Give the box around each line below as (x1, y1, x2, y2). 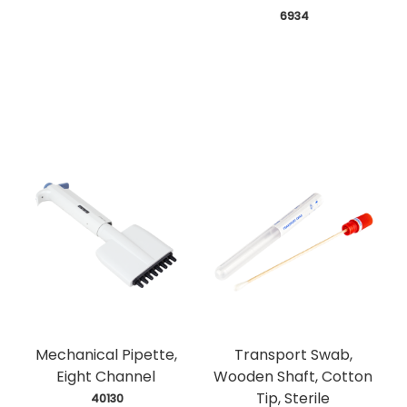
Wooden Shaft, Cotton (213, 365, 373, 387)
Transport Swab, (233, 343, 352, 365)
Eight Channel (56, 365, 156, 387)
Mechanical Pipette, (35, 343, 177, 365)
